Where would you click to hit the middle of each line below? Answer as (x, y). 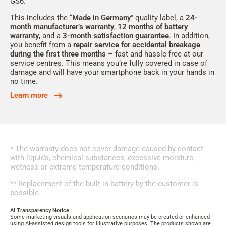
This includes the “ (41, 18)
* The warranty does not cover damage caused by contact (107, 149)
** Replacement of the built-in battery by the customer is (104, 184)
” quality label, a (158, 18)
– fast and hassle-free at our (155, 54)
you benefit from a (42, 45)
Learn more (29, 95)
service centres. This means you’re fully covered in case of (109, 63)
